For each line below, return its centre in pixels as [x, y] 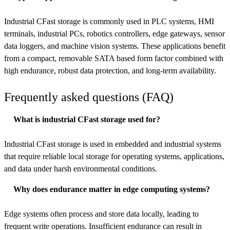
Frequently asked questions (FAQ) [89, 97]
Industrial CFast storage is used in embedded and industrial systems [113, 144]
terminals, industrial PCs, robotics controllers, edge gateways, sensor [114, 34]
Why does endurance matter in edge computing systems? [112, 189]
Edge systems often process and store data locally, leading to [101, 214]
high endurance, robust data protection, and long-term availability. [110, 71]
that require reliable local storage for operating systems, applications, [114, 157]
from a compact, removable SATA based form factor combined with [114, 59]
